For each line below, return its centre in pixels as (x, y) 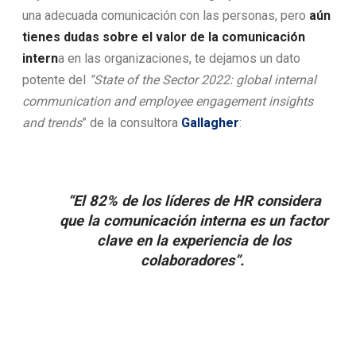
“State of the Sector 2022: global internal (203, 79)
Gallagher (210, 122)
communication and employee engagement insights (168, 101)
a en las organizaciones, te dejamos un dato (179, 58)
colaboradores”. (194, 260)
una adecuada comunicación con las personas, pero (166, 15)
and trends (52, 122)
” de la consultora (132, 122)
